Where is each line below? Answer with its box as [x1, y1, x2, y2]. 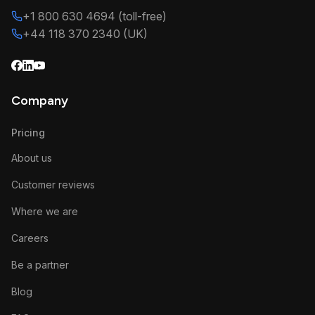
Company [11, 92, 68, 108]
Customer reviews [11, 178, 95, 191]
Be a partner [11, 258, 69, 271]
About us [11, 151, 52, 164]
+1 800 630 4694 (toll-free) [22, 8, 167, 23]
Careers [11, 231, 49, 244]
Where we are [11, 205, 78, 217]
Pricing [11, 126, 45, 139]
